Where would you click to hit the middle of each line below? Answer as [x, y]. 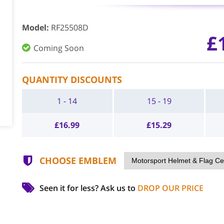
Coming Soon [58, 48]
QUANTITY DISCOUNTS [72, 79]
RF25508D [69, 27]
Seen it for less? [70, 188]
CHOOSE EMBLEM [78, 160]
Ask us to [119, 188]
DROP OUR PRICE [170, 188]
